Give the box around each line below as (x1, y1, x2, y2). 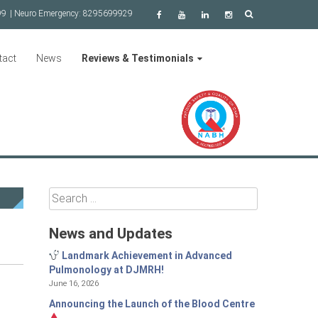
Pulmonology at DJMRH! (48, 263, 164, 275)
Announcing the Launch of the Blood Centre (48, 297, 255, 309)
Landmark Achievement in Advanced (60, 249, 233, 261)
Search (48, 188, 80, 200)
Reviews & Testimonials (82, 53, 194, 64)
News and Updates (48, 224, 172, 242)
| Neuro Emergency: (10, 9, 83, 18)
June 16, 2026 (48, 278, 99, 288)
